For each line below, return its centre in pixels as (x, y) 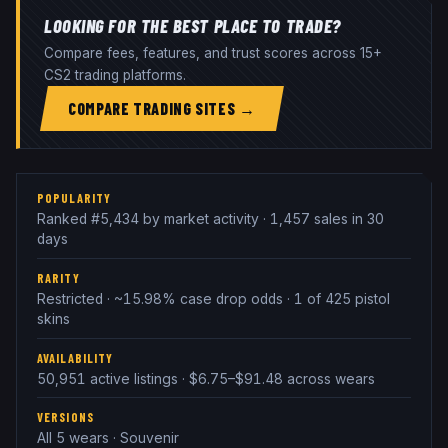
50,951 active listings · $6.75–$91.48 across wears (206, 378)
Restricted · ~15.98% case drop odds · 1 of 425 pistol (213, 299)
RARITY (58, 278)
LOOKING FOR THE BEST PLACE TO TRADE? (192, 25)
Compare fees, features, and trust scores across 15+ (213, 52)
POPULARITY (74, 198)
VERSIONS (65, 417)
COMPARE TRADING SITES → (162, 108)
